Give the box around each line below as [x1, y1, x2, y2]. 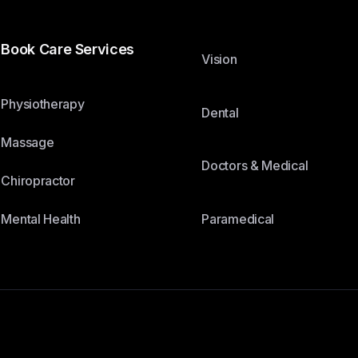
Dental [201, 104, 239, 121]
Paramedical [201, 210, 275, 227]
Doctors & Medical [201, 157, 308, 174]
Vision [201, 51, 237, 67]
